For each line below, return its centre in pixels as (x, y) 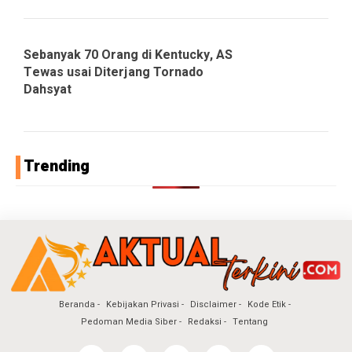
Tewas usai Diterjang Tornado (114, 73)
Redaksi (205, 322)
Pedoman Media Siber (129, 322)
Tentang (250, 322)
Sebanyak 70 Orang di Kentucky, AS (128, 55)
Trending (57, 167)
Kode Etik (266, 305)
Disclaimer (213, 305)
